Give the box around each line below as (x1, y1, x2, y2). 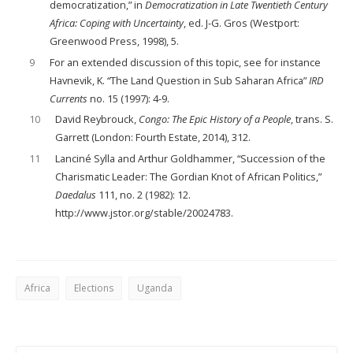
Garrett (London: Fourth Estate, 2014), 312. (54, 130, 251, 145)
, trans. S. (290, 112, 333, 127)
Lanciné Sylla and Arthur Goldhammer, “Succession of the (54, 151, 325, 166)
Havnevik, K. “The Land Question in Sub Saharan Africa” (49, 72, 309, 87)
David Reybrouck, (54, 112, 139, 127)
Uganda (137, 281, 173, 295)
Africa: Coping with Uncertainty (49, 15, 184, 30)
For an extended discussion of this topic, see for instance (49, 54, 321, 69)
